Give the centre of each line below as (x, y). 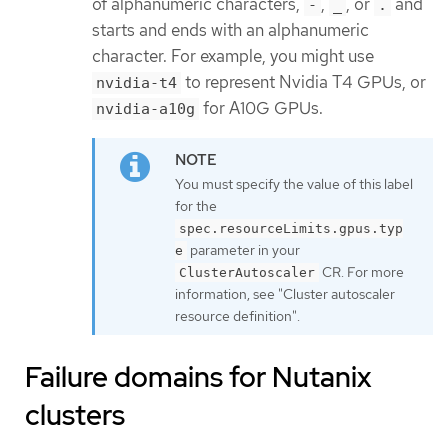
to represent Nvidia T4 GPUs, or (303, 82)
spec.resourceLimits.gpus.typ (291, 228)
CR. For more (361, 271)
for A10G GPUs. (261, 108)
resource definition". (237, 315)
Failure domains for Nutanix (198, 376)
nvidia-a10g (145, 109)
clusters (75, 414)
